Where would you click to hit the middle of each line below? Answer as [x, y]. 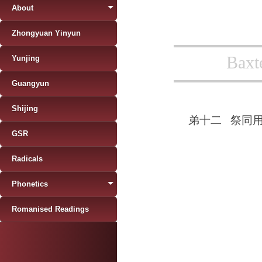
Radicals [27, 159]
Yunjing [26, 58]
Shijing [25, 108]
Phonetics [30, 184]
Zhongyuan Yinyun [46, 33]
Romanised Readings [50, 209]
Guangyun [30, 83]
